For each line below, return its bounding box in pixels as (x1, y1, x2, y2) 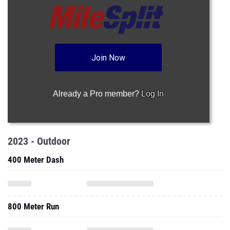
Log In (141, 89, 164, 98)
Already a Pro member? (53, 89, 142, 98)
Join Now (91, 53, 126, 63)
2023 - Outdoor (8, 135, 70, 147)
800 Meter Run (8, 201, 59, 212)
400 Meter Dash (8, 155, 64, 165)
